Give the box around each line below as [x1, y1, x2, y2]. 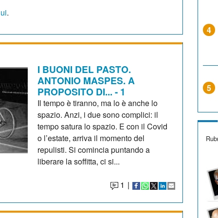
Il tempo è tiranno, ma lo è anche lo [37, 97, 158, 109]
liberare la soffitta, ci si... [37, 155, 120, 167]
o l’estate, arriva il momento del [37, 132, 145, 144]
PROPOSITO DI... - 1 [37, 84, 126, 98]
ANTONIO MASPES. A [37, 73, 135, 87]
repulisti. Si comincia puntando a [37, 144, 150, 155]
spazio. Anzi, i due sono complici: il [37, 109, 159, 120]
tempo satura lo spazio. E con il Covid [37, 120, 168, 132]
